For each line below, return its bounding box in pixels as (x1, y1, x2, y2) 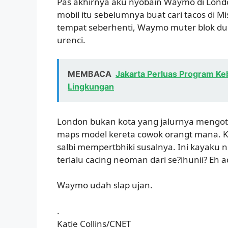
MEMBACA (68, 69, 111, 79)
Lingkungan (68, 81, 114, 92)
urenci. (57, 34, 85, 46)
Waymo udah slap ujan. (57, 179, 153, 191)
